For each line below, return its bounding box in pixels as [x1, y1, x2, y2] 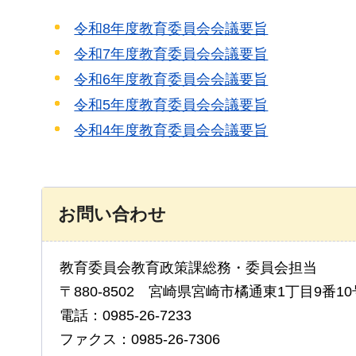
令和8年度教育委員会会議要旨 [74, 20, 269, 37]
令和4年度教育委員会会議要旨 [74, 122, 269, 139]
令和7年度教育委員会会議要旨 [74, 45, 269, 62]
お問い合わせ [58, 204, 166, 225]
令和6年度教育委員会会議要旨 [74, 71, 269, 87]
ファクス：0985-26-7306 [60, 331, 220, 348]
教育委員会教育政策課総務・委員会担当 [60, 260, 317, 277]
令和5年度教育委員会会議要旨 [74, 97, 269, 114]
